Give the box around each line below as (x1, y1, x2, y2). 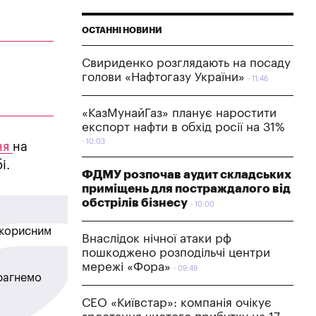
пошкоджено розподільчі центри (82, 246, 270, 259)
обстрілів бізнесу (82, 196, 188, 209)
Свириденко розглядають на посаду (82, 56, 291, 69)
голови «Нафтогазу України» (82, 71, 245, 83)
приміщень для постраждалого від (82, 182, 291, 195)
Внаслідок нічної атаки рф (82, 232, 231, 245)
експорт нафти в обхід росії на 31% (82, 121, 285, 133)
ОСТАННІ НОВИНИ (82, 25, 162, 35)
